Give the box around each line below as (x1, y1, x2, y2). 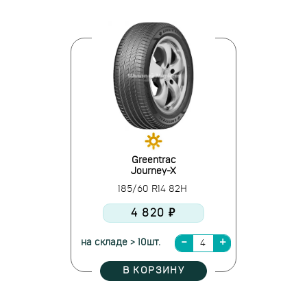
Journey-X (131, 167, 176, 176)
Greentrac (131, 156, 176, 165)
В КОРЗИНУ (122, 266, 185, 275)
